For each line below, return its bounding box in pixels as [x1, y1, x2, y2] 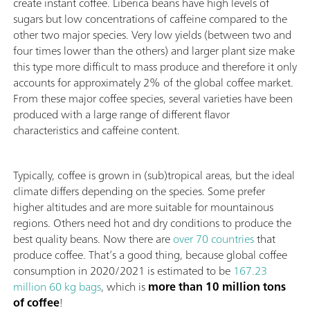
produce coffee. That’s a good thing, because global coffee [13, 244, 287, 264]
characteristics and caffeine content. [13, 120, 180, 140]
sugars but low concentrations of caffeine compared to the [13, 8, 287, 28]
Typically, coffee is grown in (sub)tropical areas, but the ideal [13, 165, 295, 185]
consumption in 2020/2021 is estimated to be [13, 260, 233, 280]
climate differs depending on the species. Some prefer [13, 181, 265, 201]
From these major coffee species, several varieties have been [13, 88, 293, 108]
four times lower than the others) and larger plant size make [13, 40, 295, 60]
